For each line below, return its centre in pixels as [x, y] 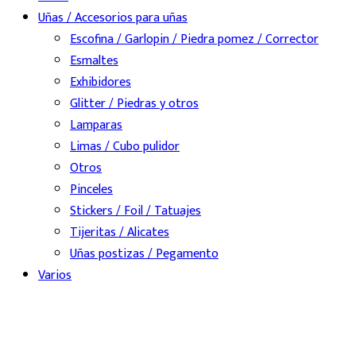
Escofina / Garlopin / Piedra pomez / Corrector [194, 40]
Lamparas [96, 126]
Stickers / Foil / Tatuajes [135, 211]
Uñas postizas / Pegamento [144, 254]
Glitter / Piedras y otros [134, 104]
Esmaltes [94, 61]
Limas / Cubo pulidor [125, 147]
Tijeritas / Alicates [120, 233]
